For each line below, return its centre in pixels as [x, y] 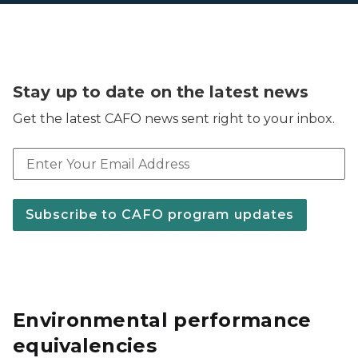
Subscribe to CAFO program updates [160, 215]
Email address [58, 144]
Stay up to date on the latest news [161, 92]
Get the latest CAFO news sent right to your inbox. [174, 119]
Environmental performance [162, 320]
